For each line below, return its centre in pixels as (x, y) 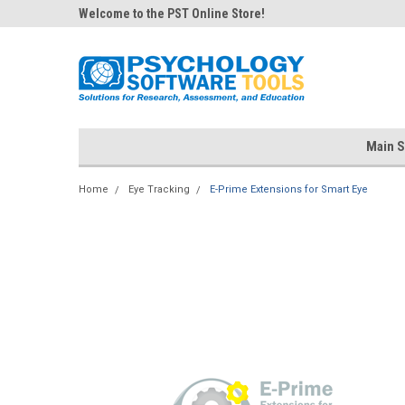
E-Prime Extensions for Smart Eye (289, 189)
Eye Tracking (159, 189)
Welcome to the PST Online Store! (172, 14)
